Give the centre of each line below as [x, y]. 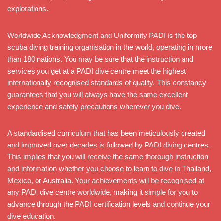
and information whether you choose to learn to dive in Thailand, [109, 168]
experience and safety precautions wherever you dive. [94, 106]
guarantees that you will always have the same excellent [98, 94]
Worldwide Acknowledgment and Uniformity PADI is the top [102, 35]
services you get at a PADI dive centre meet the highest [97, 71]
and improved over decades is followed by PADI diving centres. [109, 145]
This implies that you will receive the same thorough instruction [108, 156]
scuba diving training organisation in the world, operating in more [110, 47]
